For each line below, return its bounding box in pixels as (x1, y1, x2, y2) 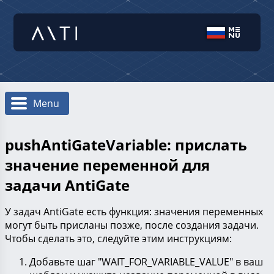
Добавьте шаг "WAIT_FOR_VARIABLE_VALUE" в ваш (29, 255, 263, 269)
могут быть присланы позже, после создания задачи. (5, 218, 259, 232)
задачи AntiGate (5, 175, 130, 196)
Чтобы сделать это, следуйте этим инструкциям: (5, 232, 232, 246)
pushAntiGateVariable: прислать (5, 135, 247, 155)
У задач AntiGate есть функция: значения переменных (5, 205, 263, 219)
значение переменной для (5, 155, 210, 176)
